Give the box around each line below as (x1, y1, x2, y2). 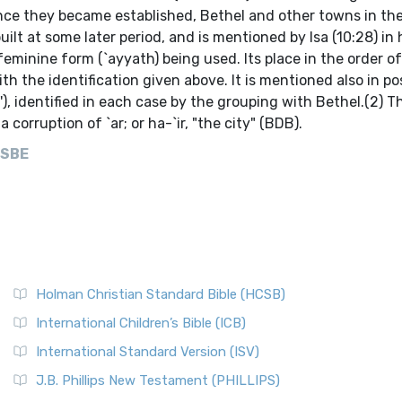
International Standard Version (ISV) (36, 344, 259, 360)
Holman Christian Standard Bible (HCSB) (36, 286, 285, 302)
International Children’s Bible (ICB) (36, 315, 246, 331)
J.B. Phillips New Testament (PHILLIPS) (36, 372, 280, 389)
